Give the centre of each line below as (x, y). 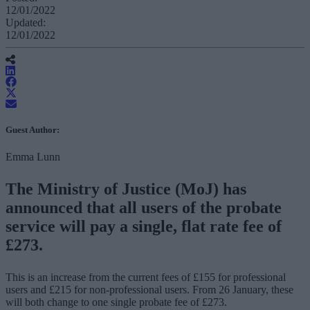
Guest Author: (33, 129)
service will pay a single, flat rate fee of (144, 226)
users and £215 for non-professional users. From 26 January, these (149, 289)
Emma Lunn (33, 156)
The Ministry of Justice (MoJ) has (126, 189)
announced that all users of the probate (144, 207)
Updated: (26, 22)
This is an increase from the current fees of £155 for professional (146, 277)
